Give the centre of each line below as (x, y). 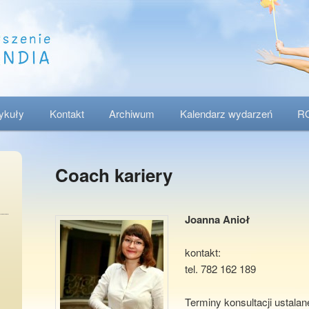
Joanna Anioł (218, 219)
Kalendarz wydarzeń (226, 113)
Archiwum (132, 113)
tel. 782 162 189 (221, 268)
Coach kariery (114, 175)
